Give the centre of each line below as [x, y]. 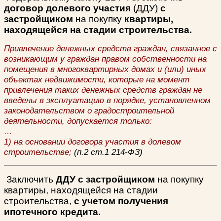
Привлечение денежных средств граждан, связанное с [110, 48]
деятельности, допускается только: [78, 121]
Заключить [31, 179]
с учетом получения [120, 201]
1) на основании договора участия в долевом [92, 141]
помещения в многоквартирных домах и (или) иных [105, 69]
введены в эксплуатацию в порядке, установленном [107, 100]
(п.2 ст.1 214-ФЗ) [107, 152]
